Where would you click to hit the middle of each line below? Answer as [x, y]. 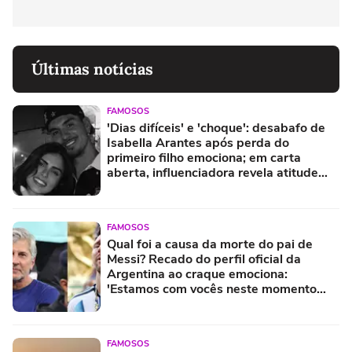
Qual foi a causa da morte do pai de [210, 244]
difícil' [124, 304]
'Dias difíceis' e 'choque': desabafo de [216, 128]
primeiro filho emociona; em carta [204, 158]
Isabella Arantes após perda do [198, 143]
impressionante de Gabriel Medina [206, 187]
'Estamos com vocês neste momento [212, 289]
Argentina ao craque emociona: [197, 274]
